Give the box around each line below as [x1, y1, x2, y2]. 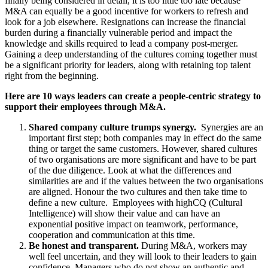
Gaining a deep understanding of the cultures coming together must [5, 49, 257, 60]
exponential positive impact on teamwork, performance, [29, 219, 238, 230]
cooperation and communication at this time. [29, 230, 197, 240]
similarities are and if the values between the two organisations [29, 176, 263, 187]
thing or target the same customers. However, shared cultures [29, 144, 257, 154]
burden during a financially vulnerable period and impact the [5, 28, 232, 38]
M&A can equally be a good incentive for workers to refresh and [5, 6, 248, 17]
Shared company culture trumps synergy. [29, 122, 201, 133]
